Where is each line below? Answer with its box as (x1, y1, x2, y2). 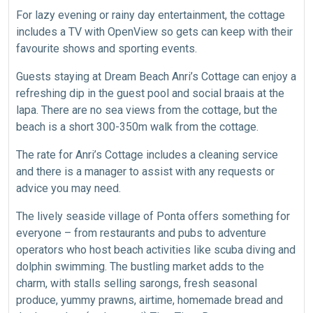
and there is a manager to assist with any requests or (16, 164, 275, 178)
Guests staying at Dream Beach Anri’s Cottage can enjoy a (16, 69, 296, 83)
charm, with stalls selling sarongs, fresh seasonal (16, 276, 257, 290)
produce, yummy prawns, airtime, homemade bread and (16, 293, 283, 307)
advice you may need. (16, 181, 121, 195)
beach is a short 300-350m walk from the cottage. (16, 119, 259, 133)
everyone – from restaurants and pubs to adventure (16, 226, 266, 240)
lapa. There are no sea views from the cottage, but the (16, 103, 277, 117)
